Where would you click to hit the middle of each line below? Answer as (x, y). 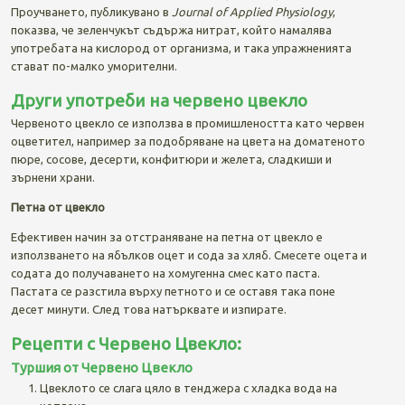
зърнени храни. (52, 177)
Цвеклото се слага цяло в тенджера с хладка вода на (188, 387)
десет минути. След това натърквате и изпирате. (148, 309)
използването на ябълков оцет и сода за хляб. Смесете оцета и (188, 254)
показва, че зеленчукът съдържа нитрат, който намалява (171, 29)
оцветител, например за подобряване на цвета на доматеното (188, 141)
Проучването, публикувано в (91, 11)
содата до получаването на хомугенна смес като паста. (165, 273)
